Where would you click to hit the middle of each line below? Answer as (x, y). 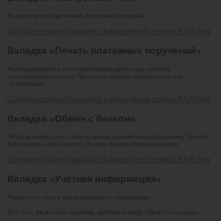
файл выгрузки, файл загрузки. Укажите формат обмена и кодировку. (94, 144)
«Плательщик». (26, 84)
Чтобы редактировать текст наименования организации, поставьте (89, 69)
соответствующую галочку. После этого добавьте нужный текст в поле (95, 76)
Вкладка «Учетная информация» (84, 179)
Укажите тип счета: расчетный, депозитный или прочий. (76, 16)
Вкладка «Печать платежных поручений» (104, 51)
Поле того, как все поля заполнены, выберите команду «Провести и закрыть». (104, 212)
